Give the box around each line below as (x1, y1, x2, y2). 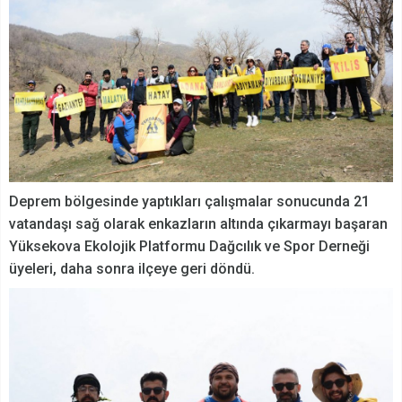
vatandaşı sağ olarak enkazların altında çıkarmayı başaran (9, 215, 388, 233)
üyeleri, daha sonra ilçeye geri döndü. (9, 260, 255, 278)
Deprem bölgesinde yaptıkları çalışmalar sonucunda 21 (9, 193, 370, 211)
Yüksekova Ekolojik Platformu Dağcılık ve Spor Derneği (9, 238, 370, 256)
